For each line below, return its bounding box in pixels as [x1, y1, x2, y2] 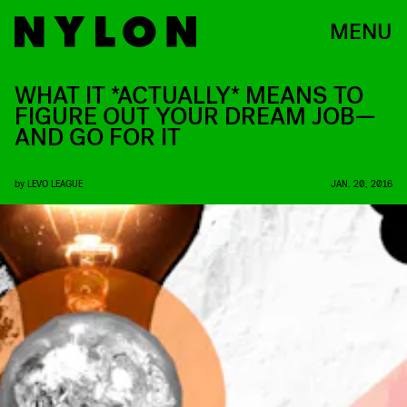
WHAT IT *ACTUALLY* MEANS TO [15, 80, 363, 112]
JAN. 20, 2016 [331, 177, 392, 189]
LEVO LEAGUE [27, 177, 83, 189]
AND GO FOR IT [15, 122, 181, 154]
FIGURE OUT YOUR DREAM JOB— [15, 101, 376, 133]
